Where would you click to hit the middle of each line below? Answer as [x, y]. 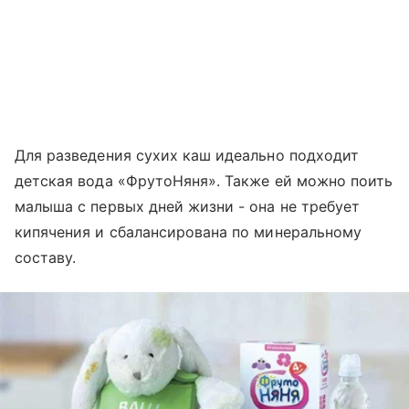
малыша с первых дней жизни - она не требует [188, 206]
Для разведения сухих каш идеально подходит [187, 155]
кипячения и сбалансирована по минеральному [189, 232]
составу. [46, 257]
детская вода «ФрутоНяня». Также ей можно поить [204, 181]
